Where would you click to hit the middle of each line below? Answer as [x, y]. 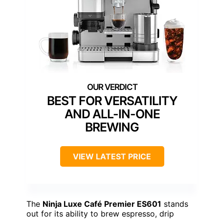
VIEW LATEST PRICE [112, 156]
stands [175, 204]
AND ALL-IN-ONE [112, 114]
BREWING [112, 127]
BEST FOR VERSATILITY [112, 100]
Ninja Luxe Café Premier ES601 [102, 204]
